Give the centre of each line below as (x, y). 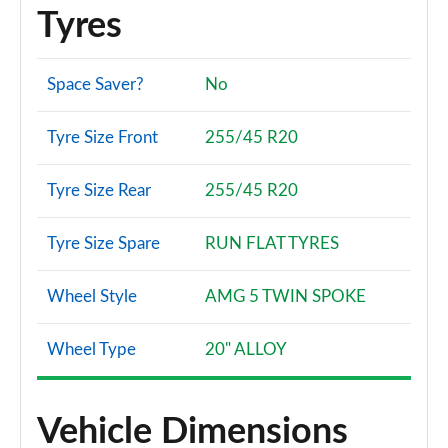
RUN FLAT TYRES (272, 243)
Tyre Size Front (102, 137)
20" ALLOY (246, 349)
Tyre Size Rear (99, 190)
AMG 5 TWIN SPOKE (285, 296)
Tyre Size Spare (103, 243)
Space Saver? (95, 84)
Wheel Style (92, 296)
